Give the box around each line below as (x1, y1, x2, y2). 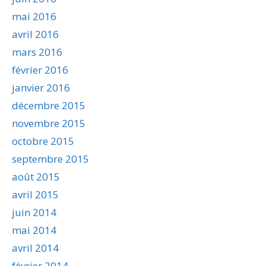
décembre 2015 (12, 98, 85, 112)
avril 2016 (12, 27, 59, 41)
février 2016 (12, 62, 68, 77)
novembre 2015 (12, 116, 85, 130)
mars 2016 (12, 45, 62, 59)
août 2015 (12, 169, 60, 183)
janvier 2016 (12, 80, 70, 94)
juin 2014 (12, 205, 56, 219)
